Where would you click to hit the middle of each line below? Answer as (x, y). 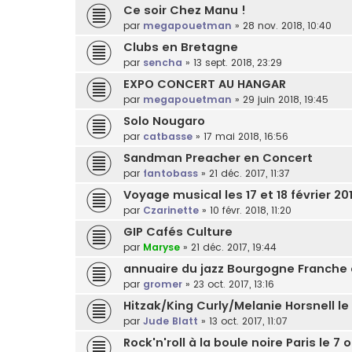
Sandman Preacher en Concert (218, 158)
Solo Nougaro (164, 121)
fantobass (170, 174)
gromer (163, 284)
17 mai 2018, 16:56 (246, 137)
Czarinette (171, 211)
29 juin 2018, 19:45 (286, 100)
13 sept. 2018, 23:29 (238, 63)
